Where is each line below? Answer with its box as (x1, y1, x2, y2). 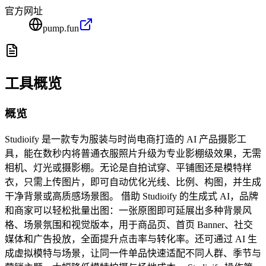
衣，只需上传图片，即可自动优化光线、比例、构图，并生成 (5, 177, 261, 188)
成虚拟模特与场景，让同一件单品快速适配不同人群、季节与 (5, 248, 261, 259)
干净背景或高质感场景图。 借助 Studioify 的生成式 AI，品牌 (5, 191, 258, 202)
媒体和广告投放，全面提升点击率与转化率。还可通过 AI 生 (5, 234, 257, 245)
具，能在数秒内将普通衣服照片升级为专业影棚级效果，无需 (5, 148, 261, 159)
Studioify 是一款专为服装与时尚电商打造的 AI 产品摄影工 (5, 134, 246, 145)
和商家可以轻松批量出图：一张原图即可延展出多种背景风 (5, 205, 252, 216)
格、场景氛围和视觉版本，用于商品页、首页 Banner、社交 (5, 220, 253, 230)
